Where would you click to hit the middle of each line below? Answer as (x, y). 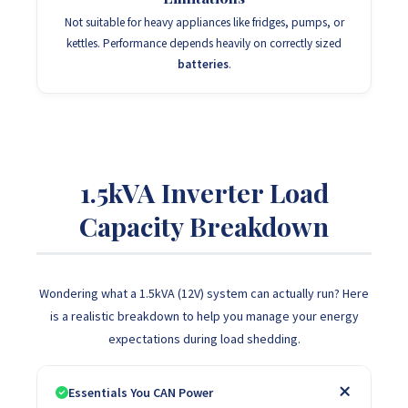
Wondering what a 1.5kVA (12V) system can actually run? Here (204, 293)
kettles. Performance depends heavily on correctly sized (204, 43)
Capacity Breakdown (204, 226)
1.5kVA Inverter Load (204, 192)
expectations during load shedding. (204, 339)
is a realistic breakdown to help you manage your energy (204, 316)
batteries (203, 64)
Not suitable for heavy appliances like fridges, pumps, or (204, 22)
